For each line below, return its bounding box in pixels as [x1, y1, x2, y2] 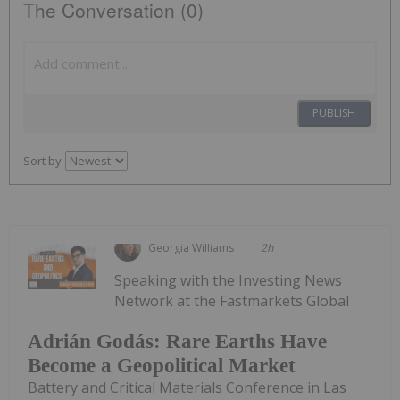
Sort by [23, 152, 62, 169]
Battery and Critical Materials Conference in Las [28, 378, 346, 398]
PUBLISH [312, 104, 355, 121]
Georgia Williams [148, 239, 235, 255]
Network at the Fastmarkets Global [114, 290, 350, 311]
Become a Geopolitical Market [28, 354, 296, 378]
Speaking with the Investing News [114, 270, 343, 290]
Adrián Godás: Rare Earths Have [28, 330, 327, 354]
